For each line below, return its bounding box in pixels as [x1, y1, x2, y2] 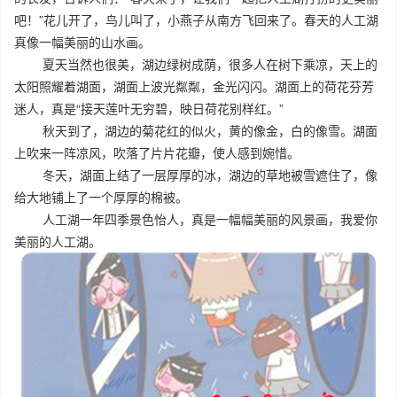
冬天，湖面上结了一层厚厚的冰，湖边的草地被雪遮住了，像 [14, 166, 378, 183]
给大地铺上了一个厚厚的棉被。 [14, 188, 188, 206]
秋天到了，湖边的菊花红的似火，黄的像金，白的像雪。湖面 [14, 121, 378, 139]
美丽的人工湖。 [14, 232, 101, 250]
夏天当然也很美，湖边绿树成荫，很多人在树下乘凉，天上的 [14, 55, 378, 73]
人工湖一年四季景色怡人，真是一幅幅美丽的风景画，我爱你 [14, 210, 378, 228]
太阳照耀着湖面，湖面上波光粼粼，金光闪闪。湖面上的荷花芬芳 [14, 77, 374, 95]
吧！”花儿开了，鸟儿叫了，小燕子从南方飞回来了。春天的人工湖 [14, 11, 378, 28]
